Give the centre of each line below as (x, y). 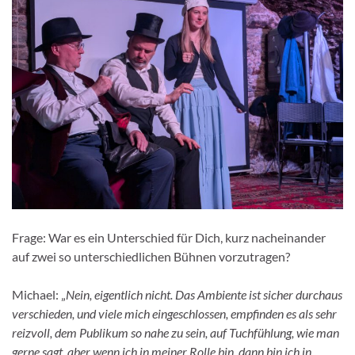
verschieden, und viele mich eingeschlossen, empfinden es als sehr (174, 313)
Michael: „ (39, 294)
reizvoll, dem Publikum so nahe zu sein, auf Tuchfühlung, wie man (176, 332)
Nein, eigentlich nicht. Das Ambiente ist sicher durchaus (204, 294)
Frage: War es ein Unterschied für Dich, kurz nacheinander (169, 237)
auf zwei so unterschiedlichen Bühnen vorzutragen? (151, 256)
